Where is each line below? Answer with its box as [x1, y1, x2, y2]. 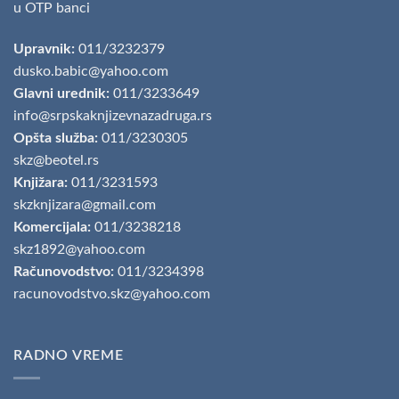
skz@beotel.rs [13, 152, 99, 167]
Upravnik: [13, 41, 75, 56]
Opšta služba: [13, 130, 98, 145]
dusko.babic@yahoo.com [13, 63, 168, 78]
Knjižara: [13, 175, 68, 190]
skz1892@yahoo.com [13, 241, 145, 256]
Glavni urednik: [13, 85, 110, 101]
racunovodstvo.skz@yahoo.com [13, 286, 210, 301]
